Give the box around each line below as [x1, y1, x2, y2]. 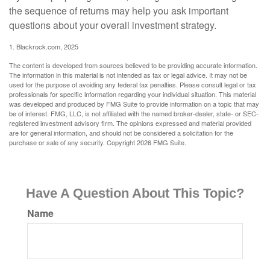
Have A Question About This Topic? [26, 186, 244, 201]
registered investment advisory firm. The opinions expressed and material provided [9, 118, 251, 128]
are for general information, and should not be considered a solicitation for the [9, 128, 233, 138]
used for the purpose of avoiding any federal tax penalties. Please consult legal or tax [9, 80, 256, 90]
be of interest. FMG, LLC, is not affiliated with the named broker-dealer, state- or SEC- [9, 108, 259, 119]
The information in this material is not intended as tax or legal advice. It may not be [9, 70, 247, 80]
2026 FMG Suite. [137, 137, 186, 148]
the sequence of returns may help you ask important [9, 4, 228, 18]
